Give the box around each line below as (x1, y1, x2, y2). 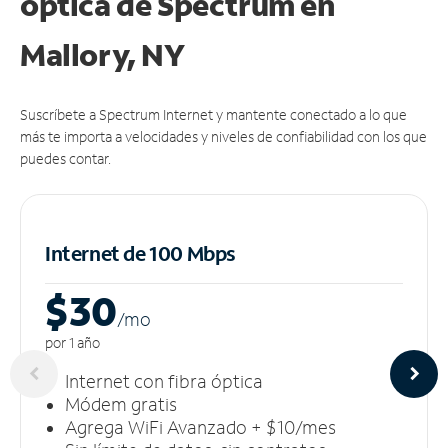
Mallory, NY (20, 34, 185, 74)
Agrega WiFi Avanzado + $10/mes (65, 414, 336, 439)
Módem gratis (65, 391, 177, 416)
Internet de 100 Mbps (45, 239, 236, 266)
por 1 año (45, 332, 100, 352)
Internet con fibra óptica (65, 368, 263, 393)
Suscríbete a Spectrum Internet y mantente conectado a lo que (20, 104, 407, 124)
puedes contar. (20, 148, 111, 168)
